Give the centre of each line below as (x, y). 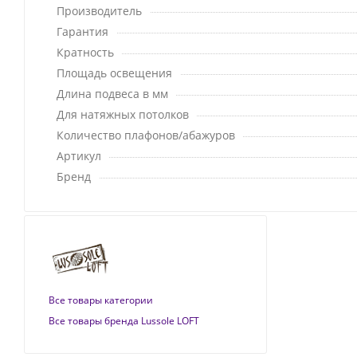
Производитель (99, 11)
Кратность (85, 53)
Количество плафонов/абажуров (146, 135)
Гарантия (82, 32)
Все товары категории (101, 300)
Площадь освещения (114, 73)
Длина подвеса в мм (112, 94)
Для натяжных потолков (123, 115)
